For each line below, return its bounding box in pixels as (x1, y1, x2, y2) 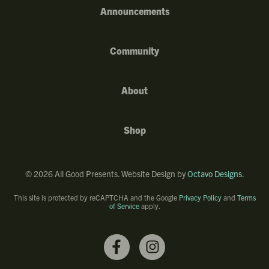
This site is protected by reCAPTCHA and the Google (13, 192, 179, 202)
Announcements (100, 4, 169, 17)
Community (110, 44, 159, 56)
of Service (109, 201, 139, 210)
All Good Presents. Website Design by (52, 168, 187, 179)
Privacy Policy (178, 192, 222, 202)
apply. (139, 201, 160, 210)
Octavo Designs (187, 168, 242, 179)
